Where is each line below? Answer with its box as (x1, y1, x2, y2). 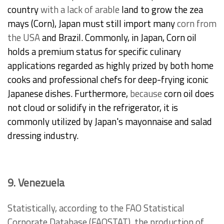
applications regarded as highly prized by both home (7, 58, 213, 73)
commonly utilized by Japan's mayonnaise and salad (7, 114, 212, 129)
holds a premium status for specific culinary (7, 44, 181, 59)
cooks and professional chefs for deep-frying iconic (7, 72, 208, 87)
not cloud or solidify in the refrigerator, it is (7, 100, 178, 115)
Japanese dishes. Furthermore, (7, 86, 130, 101)
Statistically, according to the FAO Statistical (7, 201, 184, 215)
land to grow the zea (119, 2, 203, 17)
